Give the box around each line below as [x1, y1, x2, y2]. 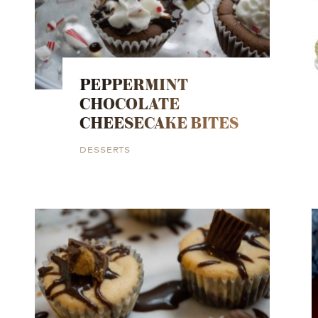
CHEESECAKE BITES [79, 109, 239, 135]
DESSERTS [79, 142, 131, 155]
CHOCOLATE [79, 90, 180, 116]
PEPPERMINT [79, 71, 189, 97]
